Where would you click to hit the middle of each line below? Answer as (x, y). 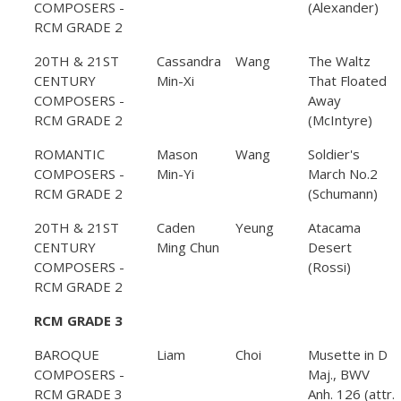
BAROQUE (67, 355)
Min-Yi (175, 174)
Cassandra (189, 61)
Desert (330, 247)
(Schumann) (343, 194)
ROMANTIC (69, 154)
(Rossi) (329, 267)
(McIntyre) (340, 120)
